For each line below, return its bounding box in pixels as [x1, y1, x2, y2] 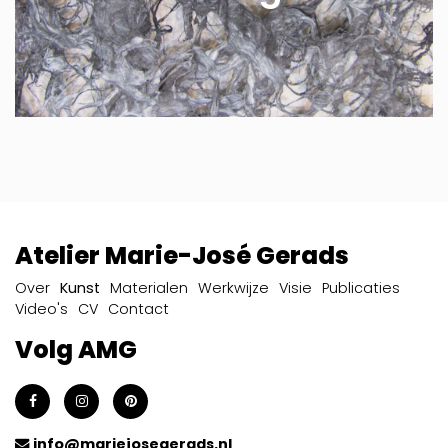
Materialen [110, 277, 188, 298]
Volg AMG [15, 332, 137, 366]
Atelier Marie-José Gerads [15, 238, 349, 272]
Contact [108, 298, 169, 319]
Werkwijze [198, 277, 269, 298]
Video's [15, 298, 68, 319]
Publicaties [322, 277, 400, 298]
